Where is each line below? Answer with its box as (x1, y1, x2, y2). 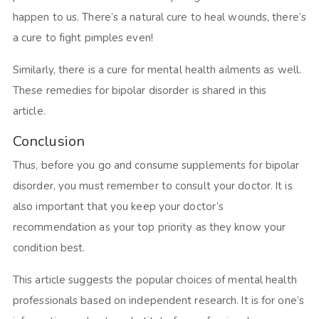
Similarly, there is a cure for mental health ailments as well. (12, 63, 302, 78)
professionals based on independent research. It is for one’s (12, 293, 304, 308)
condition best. (12, 241, 91, 256)
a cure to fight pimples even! (12, 31, 159, 46)
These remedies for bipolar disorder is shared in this (12, 83, 267, 98)
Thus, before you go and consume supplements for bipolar (12, 158, 300, 173)
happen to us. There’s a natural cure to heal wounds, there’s (12, 10, 306, 25)
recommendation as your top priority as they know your (12, 220, 286, 235)
